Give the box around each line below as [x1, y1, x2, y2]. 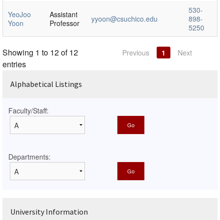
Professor [50, 18, 80, 28]
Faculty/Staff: [8, 105, 49, 115]
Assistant [50, 9, 78, 19]
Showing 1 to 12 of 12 [2, 46, 78, 58]
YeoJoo [8, 9, 31, 19]
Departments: [8, 151, 51, 162]
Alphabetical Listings [10, 79, 82, 89]
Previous [122, 47, 149, 57]
